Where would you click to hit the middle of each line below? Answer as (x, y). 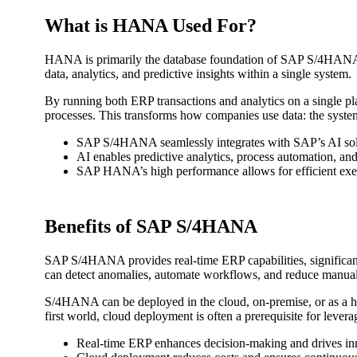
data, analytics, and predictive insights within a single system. (198, 74)
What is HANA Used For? (151, 26)
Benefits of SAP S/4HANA (151, 227)
